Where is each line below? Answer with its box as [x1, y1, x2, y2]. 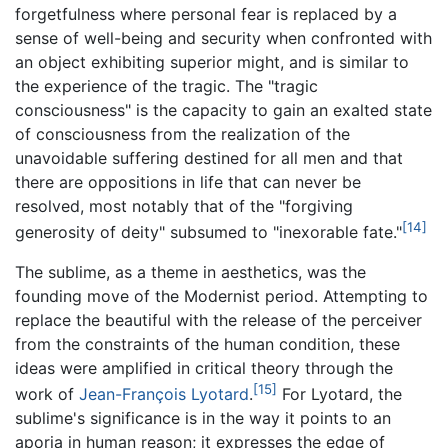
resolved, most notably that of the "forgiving [15, 195, 353, 216]
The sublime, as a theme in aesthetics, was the [15, 262, 366, 283]
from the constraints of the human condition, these [15, 334, 400, 355]
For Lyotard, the [277, 384, 402, 405]
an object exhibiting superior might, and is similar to [15, 51, 409, 72]
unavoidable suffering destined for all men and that [15, 147, 403, 168]
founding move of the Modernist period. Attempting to [15, 286, 428, 307]
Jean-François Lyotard [79, 384, 249, 405]
